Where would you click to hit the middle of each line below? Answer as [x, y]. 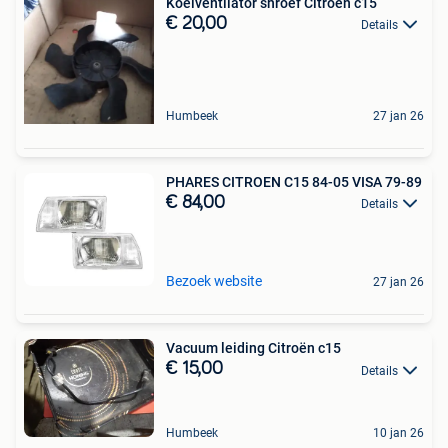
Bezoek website [214, 281]
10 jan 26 [398, 432]
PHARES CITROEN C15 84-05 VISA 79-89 [294, 181]
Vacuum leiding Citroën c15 [253, 348]
